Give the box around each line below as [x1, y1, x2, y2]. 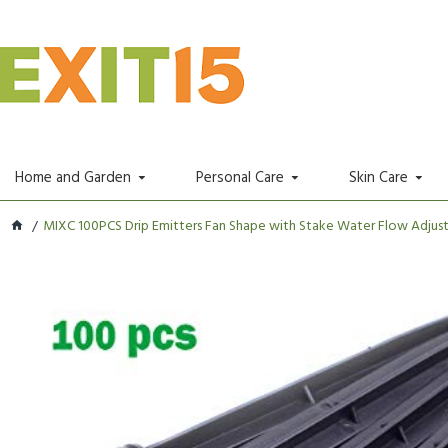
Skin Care [349, 165, 408, 190]
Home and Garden [15, 165, 131, 190]
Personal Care [196, 165, 284, 190]
